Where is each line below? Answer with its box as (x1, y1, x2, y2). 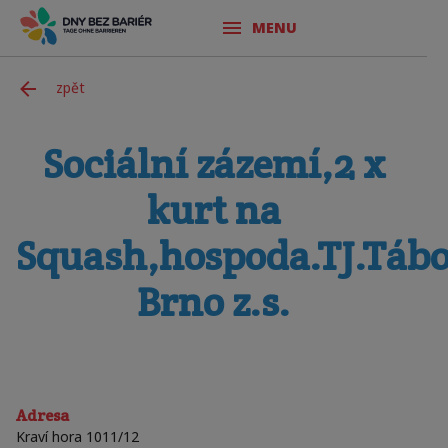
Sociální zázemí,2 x (42, 138, 385, 189)
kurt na (146, 184, 281, 235)
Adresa (16, 405, 69, 426)
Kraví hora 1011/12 (16, 427, 139, 446)
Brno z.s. (137, 276, 290, 327)
